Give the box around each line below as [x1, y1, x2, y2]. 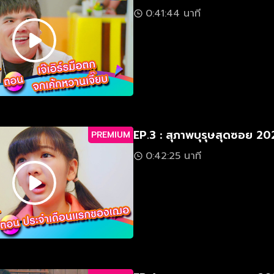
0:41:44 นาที [146, 6, 201, 21]
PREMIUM [91, 128, 130, 141]
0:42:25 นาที [146, 149, 201, 163]
